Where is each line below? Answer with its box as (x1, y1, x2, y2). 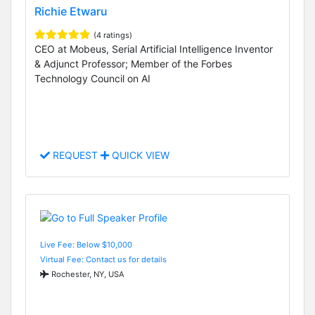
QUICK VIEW (109, 149, 169, 162)
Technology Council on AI (34, 72, 150, 85)
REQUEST (50, 149, 101, 162)
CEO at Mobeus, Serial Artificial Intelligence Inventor (34, 43, 273, 56)
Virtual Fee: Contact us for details (40, 254, 167, 264)
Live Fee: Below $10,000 (40, 239, 132, 250)
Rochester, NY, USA (49, 269, 124, 279)
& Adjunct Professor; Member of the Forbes (34, 58, 232, 70)
